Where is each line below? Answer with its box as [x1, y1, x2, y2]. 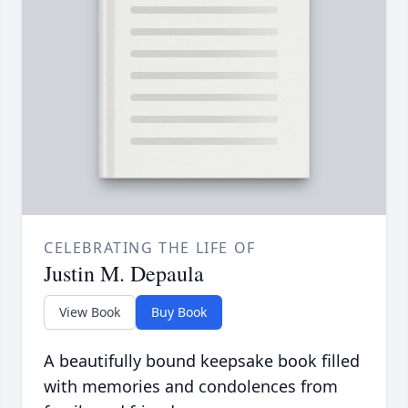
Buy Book [151, 303, 207, 321]
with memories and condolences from [44, 375, 338, 398]
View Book [59, 303, 120, 321]
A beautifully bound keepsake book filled [44, 350, 360, 372]
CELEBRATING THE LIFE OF [44, 238, 256, 259]
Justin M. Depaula [44, 259, 204, 289]
